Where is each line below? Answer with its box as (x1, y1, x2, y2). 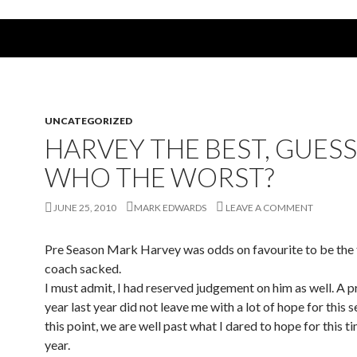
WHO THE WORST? (45, 161, 274, 193)
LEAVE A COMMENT (226, 202, 313, 214)
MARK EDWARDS (134, 202, 206, 214)
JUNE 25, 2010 (53, 202, 116, 214)
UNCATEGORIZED (45, 115, 132, 127)
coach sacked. (45, 261, 121, 276)
